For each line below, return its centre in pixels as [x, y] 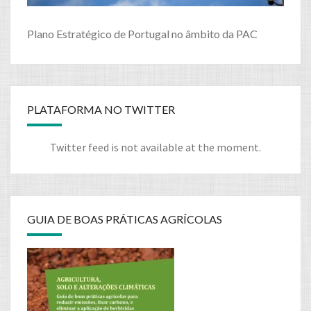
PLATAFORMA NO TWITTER [101, 110]
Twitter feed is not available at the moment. [155, 148]
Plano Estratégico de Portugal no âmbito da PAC [142, 34]
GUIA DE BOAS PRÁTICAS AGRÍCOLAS [125, 219]
